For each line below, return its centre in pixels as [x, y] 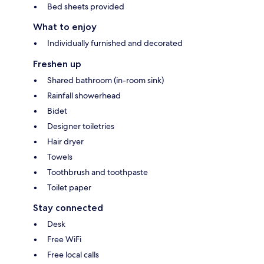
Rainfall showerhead [84, 95]
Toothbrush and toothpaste [98, 172]
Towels [60, 156]
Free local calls [73, 254]
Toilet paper [69, 187]
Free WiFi [64, 239]
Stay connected [68, 207]
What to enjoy [65, 27]
